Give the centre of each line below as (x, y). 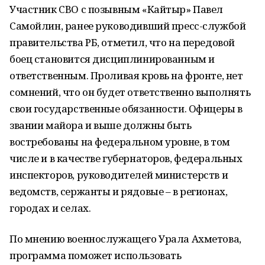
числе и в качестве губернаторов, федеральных (126, 158)
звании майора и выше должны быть (101, 125)
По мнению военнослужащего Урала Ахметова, (125, 239)
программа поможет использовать (96, 255)
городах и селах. (50, 208)
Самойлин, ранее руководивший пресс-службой (128, 26)
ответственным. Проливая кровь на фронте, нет (126, 75)
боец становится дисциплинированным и (112, 59)
